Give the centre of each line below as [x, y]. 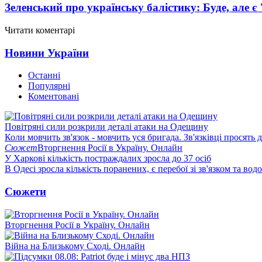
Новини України [47, 53]
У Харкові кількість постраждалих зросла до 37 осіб [108, 158]
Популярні [49, 86]
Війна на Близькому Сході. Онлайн [75, 246]
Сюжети [25, 191]
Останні [44, 75]
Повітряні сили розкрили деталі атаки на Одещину [106, 127]
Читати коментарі [40, 30]
